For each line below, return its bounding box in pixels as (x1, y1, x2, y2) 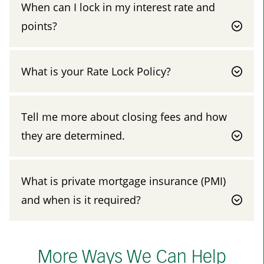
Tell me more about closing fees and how (21, 109, 227, 124)
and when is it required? (21, 192, 141, 207)
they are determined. (21, 128, 125, 143)
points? (21, 18, 57, 33)
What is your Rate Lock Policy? (21, 64, 171, 78)
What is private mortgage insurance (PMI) (21, 173, 226, 188)
